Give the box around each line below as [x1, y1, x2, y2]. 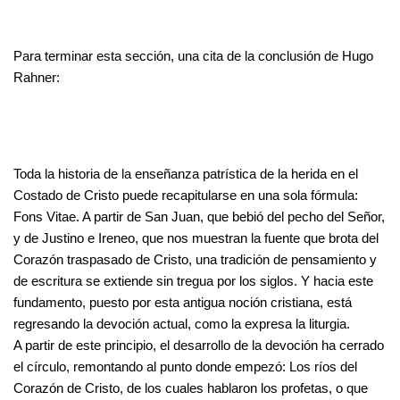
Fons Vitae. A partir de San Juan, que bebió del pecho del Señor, [13, 208, 385, 224]
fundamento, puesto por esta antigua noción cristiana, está [13, 294, 352, 310]
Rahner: [13, 69, 60, 85]
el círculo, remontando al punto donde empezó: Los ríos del [13, 358, 357, 374]
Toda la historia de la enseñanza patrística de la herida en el [13, 165, 358, 181]
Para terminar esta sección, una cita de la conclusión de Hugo [13, 47, 373, 63]
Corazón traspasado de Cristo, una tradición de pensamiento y [13, 251, 377, 267]
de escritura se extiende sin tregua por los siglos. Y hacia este [13, 272, 373, 288]
